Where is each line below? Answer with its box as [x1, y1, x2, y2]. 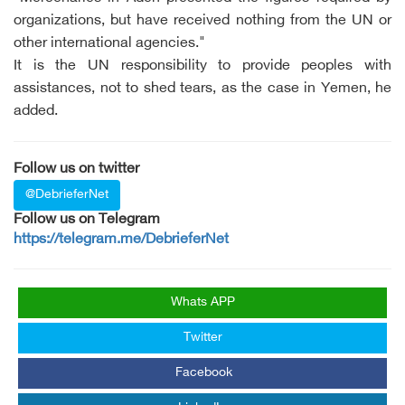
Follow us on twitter [14, 161, 139, 178]
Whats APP [170, 295, 235, 310]
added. [14, 103, 58, 120]
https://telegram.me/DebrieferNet [14, 231, 229, 249]
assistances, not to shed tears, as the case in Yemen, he [14, 80, 391, 98]
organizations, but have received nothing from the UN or [14, 13, 391, 30]
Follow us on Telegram [14, 212, 160, 229]
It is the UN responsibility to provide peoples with [14, 58, 391, 75]
